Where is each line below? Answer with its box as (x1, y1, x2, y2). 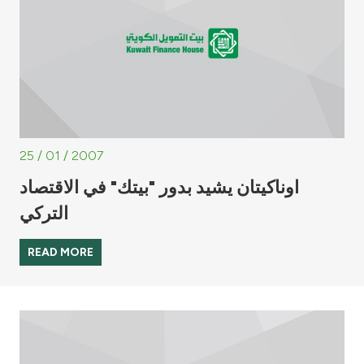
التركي (19, 201, 68, 223)
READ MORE (28, 245, 93, 259)
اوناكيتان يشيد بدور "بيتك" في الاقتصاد (19, 175, 299, 197)
